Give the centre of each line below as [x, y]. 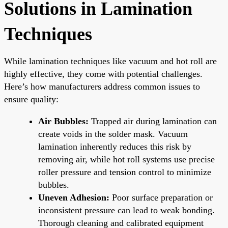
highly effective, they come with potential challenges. [103, 74]
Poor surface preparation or [161, 197]
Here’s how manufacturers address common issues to [102, 86]
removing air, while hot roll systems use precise [126, 159]
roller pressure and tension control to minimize [125, 172]
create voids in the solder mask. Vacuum [113, 134]
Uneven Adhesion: [74, 197]
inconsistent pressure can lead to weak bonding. [126, 210]
